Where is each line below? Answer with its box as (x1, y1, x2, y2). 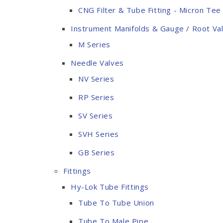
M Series (78, 39, 111, 49)
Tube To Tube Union (78, 198, 154, 208)
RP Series (78, 92, 114, 102)
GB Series (78, 147, 115, 157)
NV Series (78, 74, 114, 84)
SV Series (78, 111, 113, 120)
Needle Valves (71, 58, 124, 68)
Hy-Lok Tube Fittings (71, 182, 149, 192)
